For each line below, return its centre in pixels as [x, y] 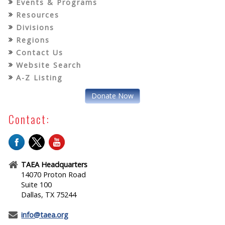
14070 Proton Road [54, 175]
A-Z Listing [40, 77]
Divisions [35, 27]
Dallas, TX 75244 [49, 195]
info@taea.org [45, 214]
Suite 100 [37, 185]
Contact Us [40, 52]
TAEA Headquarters [54, 165]
